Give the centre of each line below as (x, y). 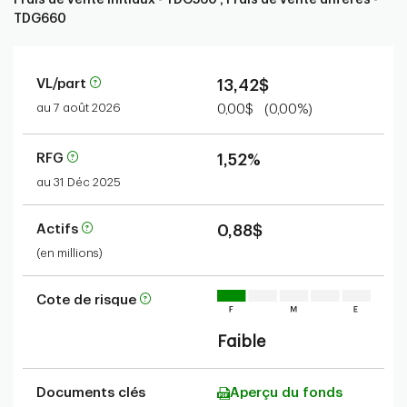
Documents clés (91, 393)
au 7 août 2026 (79, 108)
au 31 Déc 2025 (79, 182)
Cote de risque (88, 300)
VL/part (63, 84)
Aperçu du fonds (286, 393)
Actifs (59, 229)
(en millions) (69, 253)
